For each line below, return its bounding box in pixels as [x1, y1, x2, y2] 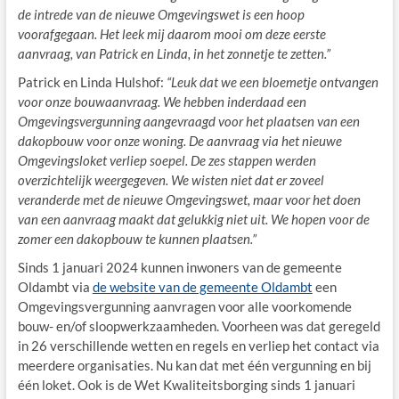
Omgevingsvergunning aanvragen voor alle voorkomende [17, 297, 352, 314]
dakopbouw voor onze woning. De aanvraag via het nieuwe [17, 132, 342, 149]
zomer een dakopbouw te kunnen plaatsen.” [17, 230, 256, 247]
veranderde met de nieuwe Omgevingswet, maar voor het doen [17, 191, 361, 208]
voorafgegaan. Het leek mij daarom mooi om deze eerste [17, 25, 326, 42]
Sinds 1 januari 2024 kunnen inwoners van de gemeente [17, 258, 342, 275]
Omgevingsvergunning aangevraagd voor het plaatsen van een [17, 112, 360, 129]
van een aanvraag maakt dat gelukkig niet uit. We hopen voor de [17, 210, 370, 227]
